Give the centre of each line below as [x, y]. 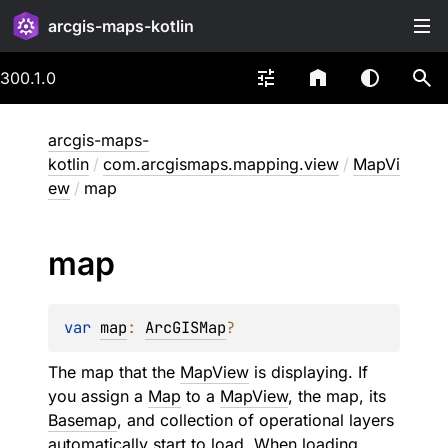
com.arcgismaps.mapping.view [221, 164]
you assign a [98, 396]
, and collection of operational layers [255, 420]
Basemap [82, 420]
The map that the [114, 372]
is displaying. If [308, 372]
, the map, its [337, 396]
